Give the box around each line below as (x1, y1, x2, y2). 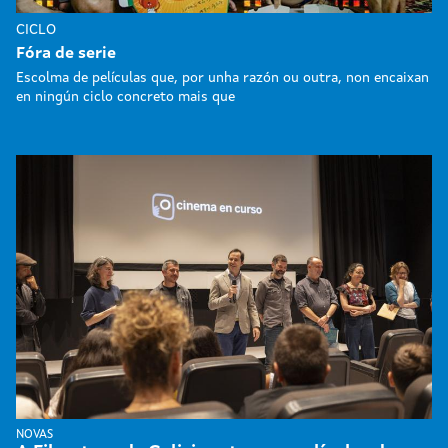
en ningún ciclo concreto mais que (16, 89, 235, 104)
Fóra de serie (16, 45, 116, 62)
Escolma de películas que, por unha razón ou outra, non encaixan (16, 70, 429, 85)
